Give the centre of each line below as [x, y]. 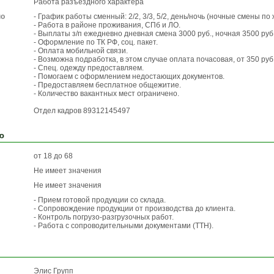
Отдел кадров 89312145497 [82, 111]
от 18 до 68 [53, 156]
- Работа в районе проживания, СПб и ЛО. [107, 25]
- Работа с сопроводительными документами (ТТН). [124, 226]
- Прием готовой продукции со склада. [100, 200]
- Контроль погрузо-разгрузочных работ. [104, 217]
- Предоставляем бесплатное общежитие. [107, 85]
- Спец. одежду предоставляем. [89, 68]
